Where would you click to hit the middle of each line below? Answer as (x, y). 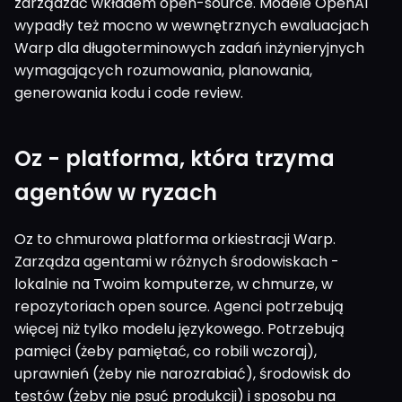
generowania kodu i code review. (129, 93)
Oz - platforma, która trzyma (175, 159)
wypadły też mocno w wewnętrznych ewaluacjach (192, 26)
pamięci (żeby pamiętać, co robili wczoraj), (166, 352)
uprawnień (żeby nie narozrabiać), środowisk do (183, 374)
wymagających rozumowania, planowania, (163, 71)
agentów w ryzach (116, 193)
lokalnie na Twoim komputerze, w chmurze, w (174, 284)
